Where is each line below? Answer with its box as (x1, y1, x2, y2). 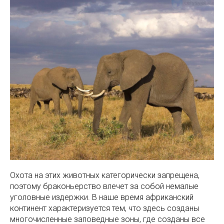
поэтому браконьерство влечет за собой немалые (10, 181, 198, 191)
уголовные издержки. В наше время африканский (10, 192, 193, 202)
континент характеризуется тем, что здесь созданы (10, 203, 199, 213)
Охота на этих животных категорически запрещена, (10, 170, 199, 180)
